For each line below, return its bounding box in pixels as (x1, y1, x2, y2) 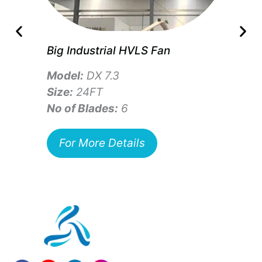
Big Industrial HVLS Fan (47, 44, 170, 58)
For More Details (59, 136, 145, 150)
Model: (47, 69, 84, 83)
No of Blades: (47, 102, 118, 116)
